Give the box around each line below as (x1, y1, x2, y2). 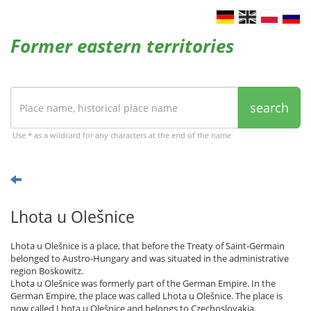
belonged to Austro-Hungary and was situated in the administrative (10, 252, 289, 264)
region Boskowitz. (10, 264, 83, 277)
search (250, 99, 289, 116)
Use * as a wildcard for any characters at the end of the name (12, 130, 231, 140)
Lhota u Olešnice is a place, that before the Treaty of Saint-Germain (10, 239, 285, 252)
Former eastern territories (10, 33, 234, 58)
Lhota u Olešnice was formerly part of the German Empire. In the (10, 277, 276, 289)
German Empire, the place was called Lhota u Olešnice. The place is (10, 289, 283, 302)
